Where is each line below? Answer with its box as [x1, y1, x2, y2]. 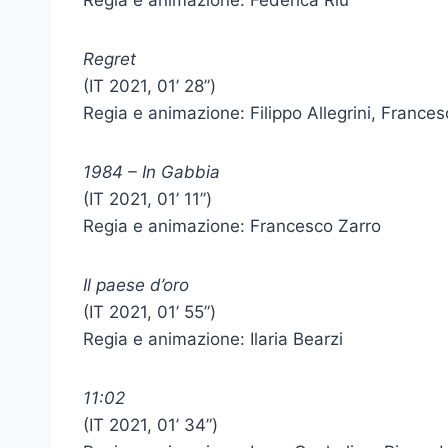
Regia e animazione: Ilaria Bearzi [83, 329, 343, 349]
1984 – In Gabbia [83, 162, 220, 182]
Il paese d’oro [83, 275, 189, 295]
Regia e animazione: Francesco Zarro [83, 216, 381, 236]
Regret [83, 49, 136, 69]
